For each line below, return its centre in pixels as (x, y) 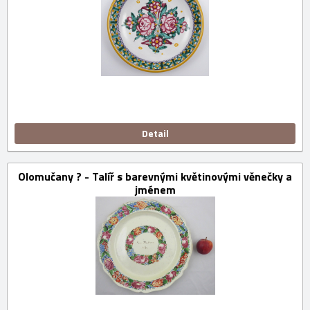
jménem (155, 190)
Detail (155, 134)
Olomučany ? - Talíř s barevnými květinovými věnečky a (155, 177)
